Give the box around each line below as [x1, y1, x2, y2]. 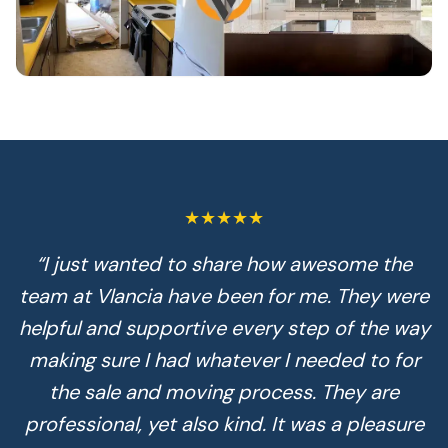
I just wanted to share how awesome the [43, 250, 412, 277]
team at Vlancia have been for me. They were [19, 282, 429, 309]
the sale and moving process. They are [49, 378, 399, 405]
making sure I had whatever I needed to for [28, 346, 420, 373]
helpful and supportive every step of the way [18, 314, 430, 341]
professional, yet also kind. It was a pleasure [24, 410, 424, 437]
